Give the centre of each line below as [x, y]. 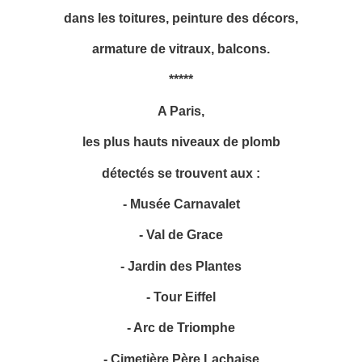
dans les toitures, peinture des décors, [181, 17]
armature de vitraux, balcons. [181, 49]
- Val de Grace [181, 235]
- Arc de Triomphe [181, 328]
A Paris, [181, 110]
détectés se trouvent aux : [181, 173]
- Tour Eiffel [181, 297]
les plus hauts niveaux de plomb [181, 142]
